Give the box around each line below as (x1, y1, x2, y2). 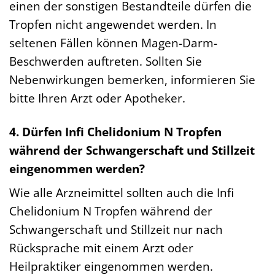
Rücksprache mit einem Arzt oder (9, 239, 193, 257)
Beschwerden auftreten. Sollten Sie (9, 52, 202, 69)
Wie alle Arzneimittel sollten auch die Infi (9, 184, 234, 201)
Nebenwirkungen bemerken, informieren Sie (9, 71, 255, 88)
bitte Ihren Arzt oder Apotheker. (9, 89, 185, 106)
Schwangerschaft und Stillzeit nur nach (9, 221, 223, 238)
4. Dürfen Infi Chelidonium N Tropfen (9, 123, 222, 140)
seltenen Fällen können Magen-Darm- (9, 34, 217, 51)
